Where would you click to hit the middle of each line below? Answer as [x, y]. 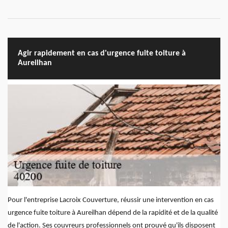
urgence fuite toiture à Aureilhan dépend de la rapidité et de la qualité [113, 213]
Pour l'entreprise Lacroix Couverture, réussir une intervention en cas [111, 201]
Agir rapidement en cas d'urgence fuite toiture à [102, 54]
